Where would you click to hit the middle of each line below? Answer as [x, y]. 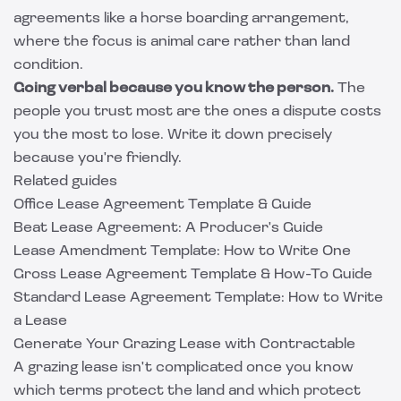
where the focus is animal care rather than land [182, 42]
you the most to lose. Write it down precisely [173, 135]
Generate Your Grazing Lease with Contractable [184, 345]
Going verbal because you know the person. [174, 89]
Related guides [65, 182]
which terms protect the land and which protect [187, 391]
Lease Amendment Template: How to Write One [182, 252]
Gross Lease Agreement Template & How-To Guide [193, 275]
